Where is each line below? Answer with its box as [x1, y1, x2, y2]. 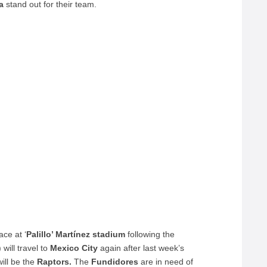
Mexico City [50, 243, 98, 253]
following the [125, 229, 175, 239]
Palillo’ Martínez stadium [26, 229, 126, 239]
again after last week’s [98, 243, 185, 253]
